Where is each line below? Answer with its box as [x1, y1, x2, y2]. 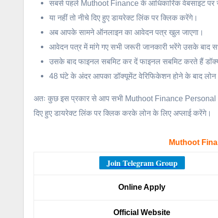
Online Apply [118, 183, 165, 192]
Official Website [113, 208, 170, 217]
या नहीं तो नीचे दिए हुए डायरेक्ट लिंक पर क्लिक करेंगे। [49, 14, 198, 22]
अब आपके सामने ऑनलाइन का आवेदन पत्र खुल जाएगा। [49, 28, 204, 37]
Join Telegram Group [106, 157, 178, 169]
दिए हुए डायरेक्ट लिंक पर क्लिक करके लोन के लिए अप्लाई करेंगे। [34, 109, 212, 118]
